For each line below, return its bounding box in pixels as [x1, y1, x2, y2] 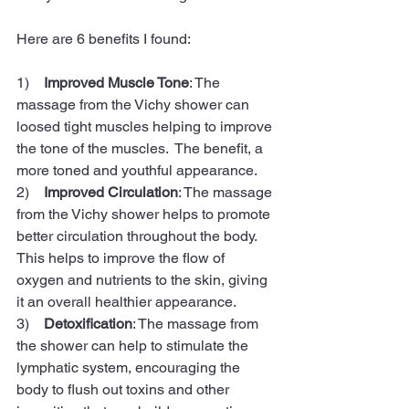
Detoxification [44, 314, 132, 332]
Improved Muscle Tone [44, 73, 189, 91]
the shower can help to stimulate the [16, 336, 252, 354]
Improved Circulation [44, 183, 178, 201]
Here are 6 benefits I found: [16, 29, 191, 47]
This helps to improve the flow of [16, 248, 228, 267]
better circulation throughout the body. [16, 226, 260, 245]
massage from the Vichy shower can [16, 95, 253, 113]
